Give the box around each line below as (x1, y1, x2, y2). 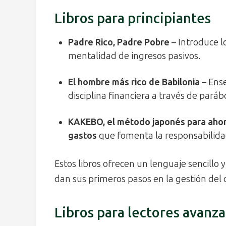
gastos (68, 130, 97, 141)
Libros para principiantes (54, 11, 211, 27)
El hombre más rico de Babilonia (68, 76, 200, 88)
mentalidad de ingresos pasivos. (68, 50, 200, 62)
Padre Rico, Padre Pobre (68, 36, 169, 48)
